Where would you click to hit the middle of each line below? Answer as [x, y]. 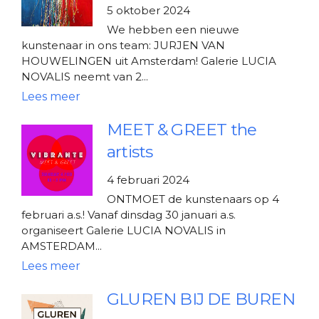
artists [130, 151]
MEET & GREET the [182, 129]
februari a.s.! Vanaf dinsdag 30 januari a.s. [129, 214]
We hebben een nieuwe [173, 29]
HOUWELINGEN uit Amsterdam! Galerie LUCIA [149, 61]
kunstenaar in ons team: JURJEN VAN [123, 45]
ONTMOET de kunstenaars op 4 [193, 199]
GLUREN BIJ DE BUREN [201, 299]
